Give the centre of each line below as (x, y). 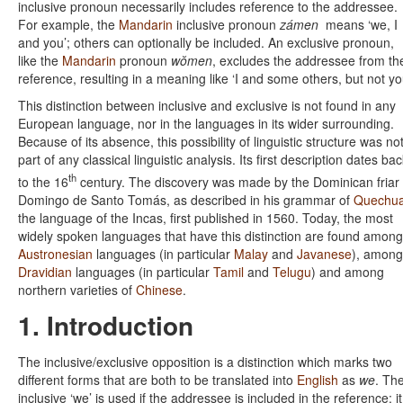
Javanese (324, 253)
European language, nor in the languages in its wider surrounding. (206, 124)
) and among (348, 271)
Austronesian (55, 253)
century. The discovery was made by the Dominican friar (238, 181)
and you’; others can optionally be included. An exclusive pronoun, (206, 43)
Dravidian (45, 271)
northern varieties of (77, 289)
